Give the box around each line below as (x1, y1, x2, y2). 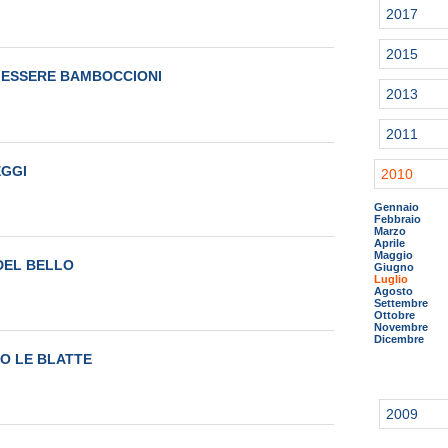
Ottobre (374, 309, 415, 321)
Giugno (374, 261, 414, 273)
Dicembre (374, 333, 424, 345)
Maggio (374, 249, 413, 261)
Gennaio (374, 201, 419, 213)
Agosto (374, 285, 413, 297)
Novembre (374, 321, 428, 333)
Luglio (374, 273, 408, 285)
